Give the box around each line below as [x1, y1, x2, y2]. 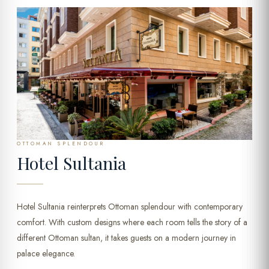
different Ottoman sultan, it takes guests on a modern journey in [17, 231, 236, 244]
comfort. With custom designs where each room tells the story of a [17, 216, 247, 228]
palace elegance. [17, 247, 75, 259]
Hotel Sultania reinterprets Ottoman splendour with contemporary [17, 200, 243, 213]
